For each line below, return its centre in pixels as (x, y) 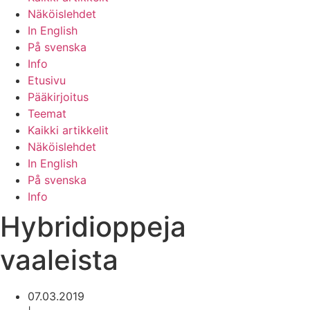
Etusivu (47, 80)
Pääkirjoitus (58, 97)
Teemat (47, 113)
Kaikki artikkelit (68, 130)
